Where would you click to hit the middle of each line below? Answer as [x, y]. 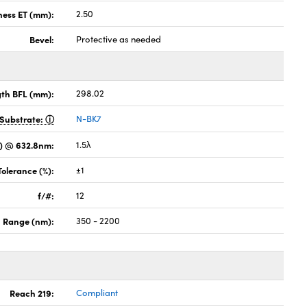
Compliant [97, 293]
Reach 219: [32, 293]
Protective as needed [119, 39]
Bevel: [42, 39]
